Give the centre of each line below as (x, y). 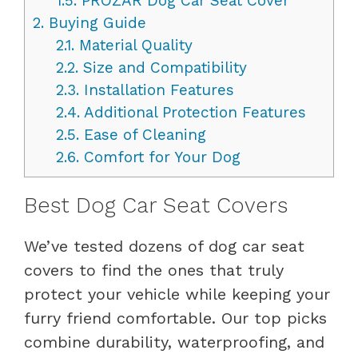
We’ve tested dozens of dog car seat (164, 246)
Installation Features (156, 89)
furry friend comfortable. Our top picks (175, 318)
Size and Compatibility (162, 67)
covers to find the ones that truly (154, 270)
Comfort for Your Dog (159, 157)
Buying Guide (95, 22)
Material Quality (133, 45)
